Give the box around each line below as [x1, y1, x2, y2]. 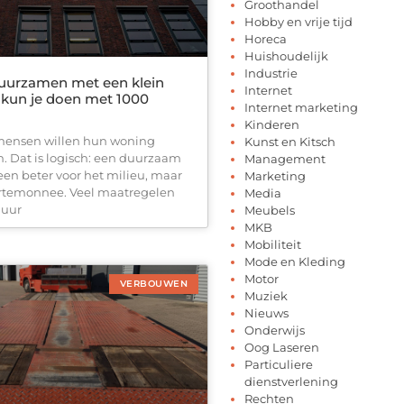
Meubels [244, 202, 295, 217]
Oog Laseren [244, 339, 319, 354]
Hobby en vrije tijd [244, 14, 353, 29]
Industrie [244, 65, 298, 80]
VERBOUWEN [119, 277, 188, 289]
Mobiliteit [244, 236, 301, 252]
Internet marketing [244, 99, 358, 115]
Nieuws [244, 305, 289, 320]
